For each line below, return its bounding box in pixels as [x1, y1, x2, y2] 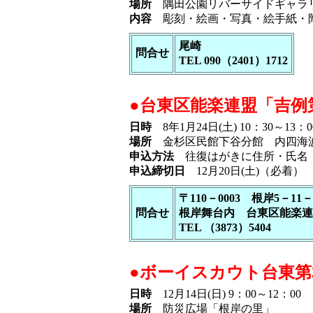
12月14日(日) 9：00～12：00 [152, 288, 301, 300]
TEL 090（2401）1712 [179, 54, 288, 66]
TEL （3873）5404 [179, 221, 271, 233]
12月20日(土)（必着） [185, 165, 304, 177]
